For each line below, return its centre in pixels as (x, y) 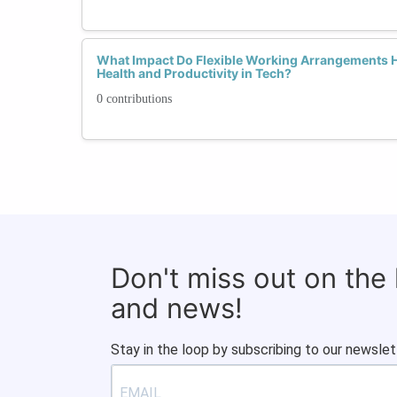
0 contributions (134, 98)
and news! (177, 307)
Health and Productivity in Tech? (194, 73)
